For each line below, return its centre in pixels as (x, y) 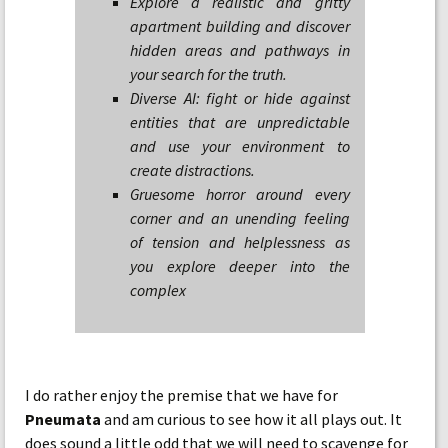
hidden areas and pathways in (240, 50)
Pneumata (63, 419)
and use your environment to (240, 146)
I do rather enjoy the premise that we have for (181, 395)
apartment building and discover (240, 26)
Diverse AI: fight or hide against (240, 98)
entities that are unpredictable (240, 122)
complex (158, 290)
